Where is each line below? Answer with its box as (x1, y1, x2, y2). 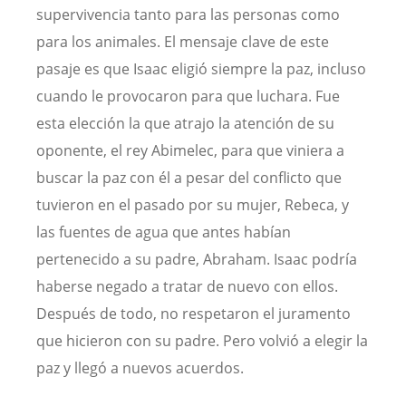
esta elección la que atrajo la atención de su (36, 113, 334, 134)
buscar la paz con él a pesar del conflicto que (36, 168, 342, 188)
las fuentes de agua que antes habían (36, 222, 291, 243)
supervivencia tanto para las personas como (36, 5, 340, 25)
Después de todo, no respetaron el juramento (36, 304, 351, 324)
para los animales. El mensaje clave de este (36, 32, 329, 53)
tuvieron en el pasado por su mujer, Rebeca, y (36, 195, 349, 216)
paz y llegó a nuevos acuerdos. (36, 358, 244, 379)
